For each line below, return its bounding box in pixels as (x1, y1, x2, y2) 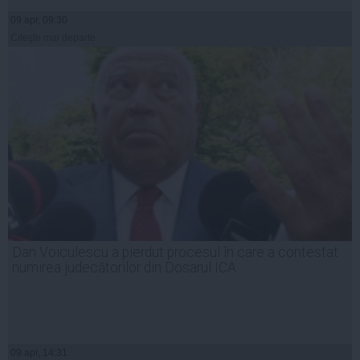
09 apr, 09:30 (10, 14, 67, 26)
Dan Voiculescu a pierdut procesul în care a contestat (12, 243, 338, 260)
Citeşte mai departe (10, 31, 96, 43)
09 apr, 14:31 (10, 346, 67, 358)
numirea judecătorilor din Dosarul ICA (12, 259, 236, 276)
